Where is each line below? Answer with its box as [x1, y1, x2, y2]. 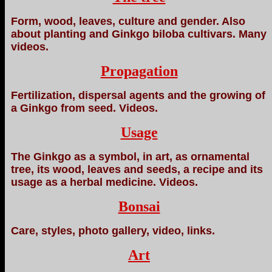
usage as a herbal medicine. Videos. [11, 176, 198, 188]
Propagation [100, 63, 178, 79]
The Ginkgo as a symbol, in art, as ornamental [11, 151, 250, 163]
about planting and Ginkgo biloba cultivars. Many [11, 28, 267, 40]
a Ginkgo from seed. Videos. [11, 102, 158, 114]
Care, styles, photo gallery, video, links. [11, 225, 215, 237]
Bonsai [118, 199, 160, 214]
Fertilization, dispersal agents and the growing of [11, 89, 265, 101]
